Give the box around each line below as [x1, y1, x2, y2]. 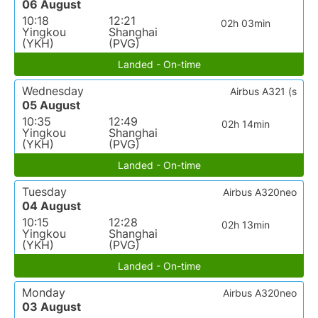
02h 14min [221, 118, 270, 131]
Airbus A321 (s [230, 85, 297, 98]
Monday [22, 285, 65, 300]
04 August [22, 199, 81, 214]
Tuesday [22, 185, 67, 199]
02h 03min [220, 17, 270, 30]
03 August [22, 300, 81, 314]
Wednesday [22, 84, 84, 99]
